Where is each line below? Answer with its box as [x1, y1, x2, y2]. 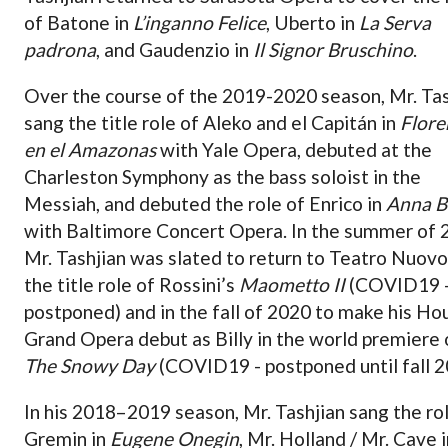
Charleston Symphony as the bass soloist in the [24, 165, 421, 189]
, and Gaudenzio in [96, 38, 253, 61]
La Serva [359, 11, 431, 34]
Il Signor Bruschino [253, 38, 413, 61]
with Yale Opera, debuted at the [156, 138, 432, 162]
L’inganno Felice [133, 11, 266, 34]
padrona [24, 38, 96, 61]
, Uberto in [266, 11, 359, 34]
